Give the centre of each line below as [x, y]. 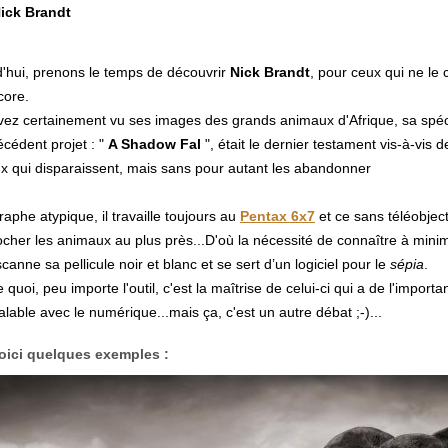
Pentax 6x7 [277, 216]
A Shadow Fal [154, 144]
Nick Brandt [270, 72]
